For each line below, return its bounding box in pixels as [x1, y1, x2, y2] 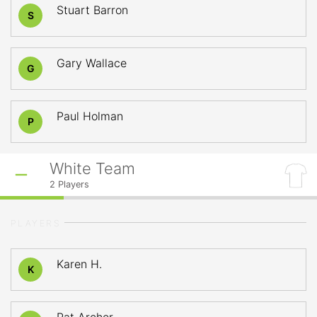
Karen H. [57, 257, 102, 271]
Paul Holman [57, 109, 123, 123]
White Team [50, 159, 135, 178]
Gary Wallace [57, 56, 127, 70]
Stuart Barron [57, 3, 128, 17]
